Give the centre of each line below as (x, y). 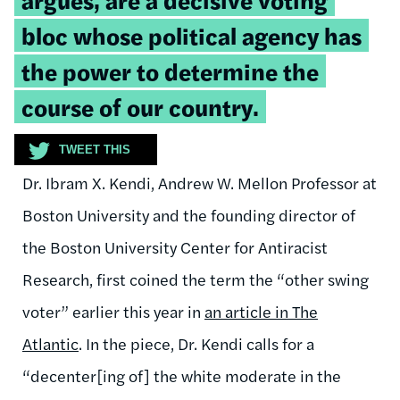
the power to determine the (170, 71)
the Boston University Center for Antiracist (175, 246)
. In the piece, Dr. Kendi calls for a (196, 343)
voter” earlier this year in (113, 311)
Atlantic (50, 343)
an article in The (261, 311)
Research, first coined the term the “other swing (196, 279)
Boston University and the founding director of (189, 214)
